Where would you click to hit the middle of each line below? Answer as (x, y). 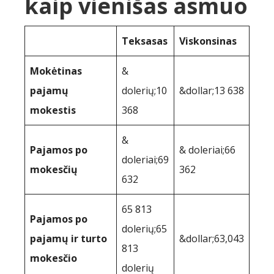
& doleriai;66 (207, 150)
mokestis (53, 110)
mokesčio (54, 258)
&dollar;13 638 (212, 91)
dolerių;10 (144, 91)
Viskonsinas (208, 41)
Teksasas (145, 41)
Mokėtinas (56, 71)
